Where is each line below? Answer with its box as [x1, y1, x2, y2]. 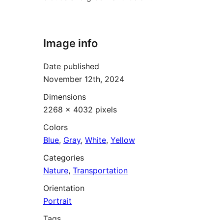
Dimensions [43, 91, 86, 102]
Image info [43, 37, 98, 50]
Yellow [110, 135, 135, 145]
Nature [43, 165, 68, 175]
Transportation [73, 165, 128, 175]
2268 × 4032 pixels [43, 104, 117, 114]
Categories [43, 152, 84, 163]
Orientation [43, 183, 84, 193]
